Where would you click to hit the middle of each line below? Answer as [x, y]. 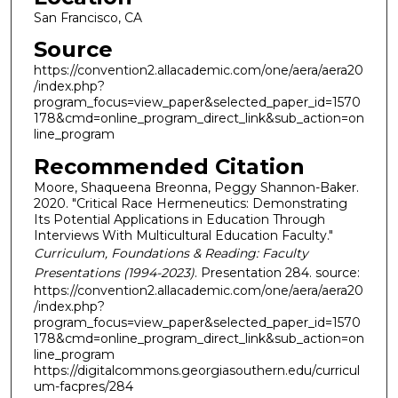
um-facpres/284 [83, 387]
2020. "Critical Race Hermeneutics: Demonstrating [190, 204]
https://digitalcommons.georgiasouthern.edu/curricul [196, 371]
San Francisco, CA [88, 17]
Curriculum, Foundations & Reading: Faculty [171, 254]
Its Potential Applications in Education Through [179, 220]
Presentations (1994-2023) [114, 273]
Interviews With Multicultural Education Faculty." [183, 236]
